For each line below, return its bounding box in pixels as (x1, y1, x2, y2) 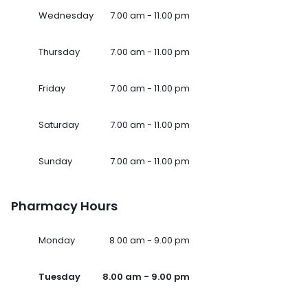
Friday (38, 82, 65, 96)
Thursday (38, 45, 80, 59)
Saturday (38, 118, 79, 132)
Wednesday (38, 9, 93, 23)
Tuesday (38, 270, 80, 284)
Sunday (38, 155, 72, 168)
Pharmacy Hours (11, 197, 118, 215)
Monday (38, 234, 75, 247)
